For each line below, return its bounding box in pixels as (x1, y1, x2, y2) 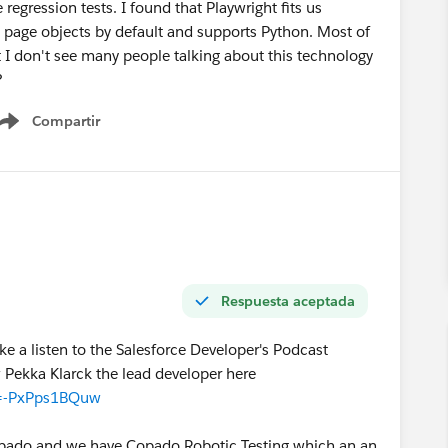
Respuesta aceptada (221, 291, 355, 310)
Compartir (32, 112, 100, 130)
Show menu (20, 122, 101, 141)
